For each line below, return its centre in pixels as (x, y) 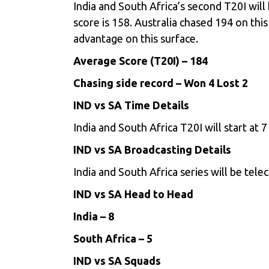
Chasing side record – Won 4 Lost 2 (161, 83)
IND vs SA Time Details (131, 105)
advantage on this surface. (136, 38)
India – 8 (94, 216)
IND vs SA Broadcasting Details (152, 150)
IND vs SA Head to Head (133, 194)
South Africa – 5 (113, 238)
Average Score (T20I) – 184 (141, 61)
